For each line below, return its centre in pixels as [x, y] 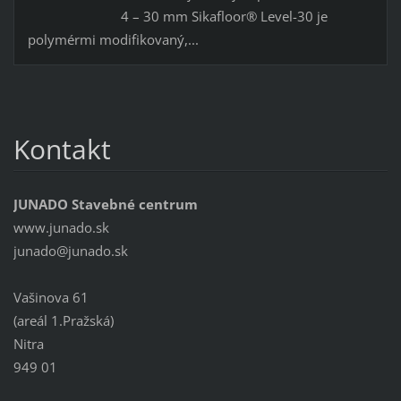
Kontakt [62, 149]
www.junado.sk [61, 227]
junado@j [42, 250]
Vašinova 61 [51, 297]
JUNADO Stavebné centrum [105, 204]
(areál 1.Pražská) [63, 320]
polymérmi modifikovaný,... [113, 39]
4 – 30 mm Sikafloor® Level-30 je [224, 16]
